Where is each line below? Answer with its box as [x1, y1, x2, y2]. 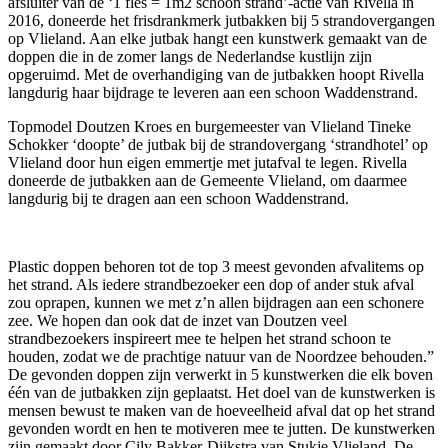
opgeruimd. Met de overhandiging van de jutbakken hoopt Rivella [8, 66, 424, 84]
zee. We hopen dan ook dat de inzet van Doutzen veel [8, 312, 347, 330]
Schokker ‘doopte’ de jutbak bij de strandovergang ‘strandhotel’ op [8, 136, 428, 154]
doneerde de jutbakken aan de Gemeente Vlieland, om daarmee [8, 172, 407, 190]
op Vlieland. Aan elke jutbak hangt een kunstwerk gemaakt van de [8, 30, 427, 48]
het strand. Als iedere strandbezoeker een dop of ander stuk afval [8, 276, 414, 294]
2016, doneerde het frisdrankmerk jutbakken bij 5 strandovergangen [8, 12, 435, 30]
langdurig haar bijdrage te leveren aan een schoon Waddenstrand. [8, 84, 418, 102]
